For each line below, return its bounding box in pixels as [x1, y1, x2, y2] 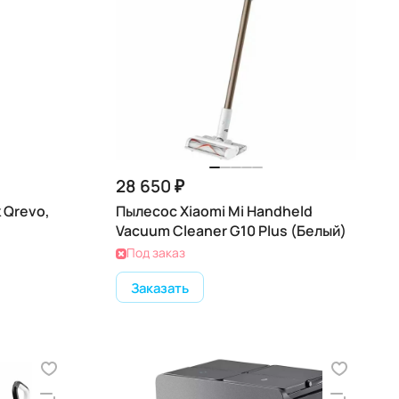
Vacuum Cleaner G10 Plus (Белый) [116, 221, 346, 240]
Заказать [131, 278, 189, 297]
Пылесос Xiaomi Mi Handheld [116, 201, 313, 221]
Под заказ [126, 244, 185, 261]
